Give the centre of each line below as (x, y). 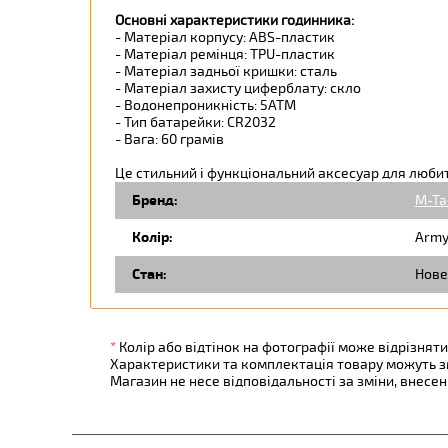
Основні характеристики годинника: (235, 20)
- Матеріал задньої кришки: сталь (228, 71)
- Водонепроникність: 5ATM (208, 105)
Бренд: (154, 200)
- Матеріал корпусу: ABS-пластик (227, 37)
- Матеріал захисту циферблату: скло (240, 88)
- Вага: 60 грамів (172, 139)
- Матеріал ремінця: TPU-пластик (227, 54)
